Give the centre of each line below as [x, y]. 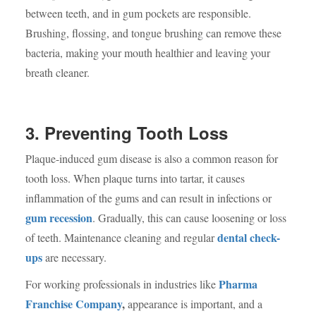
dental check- [248, 237]
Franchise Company [73, 303]
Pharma [238, 284]
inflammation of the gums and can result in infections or [148, 197]
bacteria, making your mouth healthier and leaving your [147, 52]
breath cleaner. [57, 72]
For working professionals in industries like [122, 284]
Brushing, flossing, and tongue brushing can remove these [153, 32]
